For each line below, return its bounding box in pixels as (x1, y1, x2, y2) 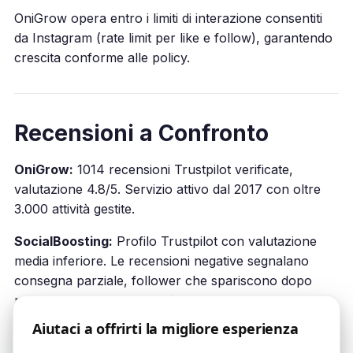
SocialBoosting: (13, 232, 113, 249)
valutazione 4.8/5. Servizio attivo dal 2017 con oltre (13, 180, 321, 197)
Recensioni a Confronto (13, 119, 269, 147)
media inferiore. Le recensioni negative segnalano (13, 252, 309, 269)
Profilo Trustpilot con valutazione (112, 232, 317, 249)
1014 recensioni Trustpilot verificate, (72, 161, 293, 177)
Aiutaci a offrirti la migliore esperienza (32, 318, 299, 337)
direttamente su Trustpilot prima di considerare (13, 311, 293, 328)
